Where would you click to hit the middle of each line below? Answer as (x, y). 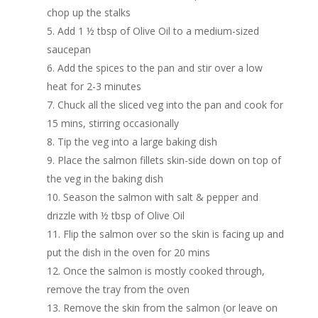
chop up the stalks (89, 13)
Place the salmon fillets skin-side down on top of (170, 160)
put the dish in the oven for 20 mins (129, 253)
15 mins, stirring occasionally (113, 124)
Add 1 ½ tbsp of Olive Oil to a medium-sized (159, 31)
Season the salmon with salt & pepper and (161, 197)
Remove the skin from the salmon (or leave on (171, 308)
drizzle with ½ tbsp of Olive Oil (116, 216)
